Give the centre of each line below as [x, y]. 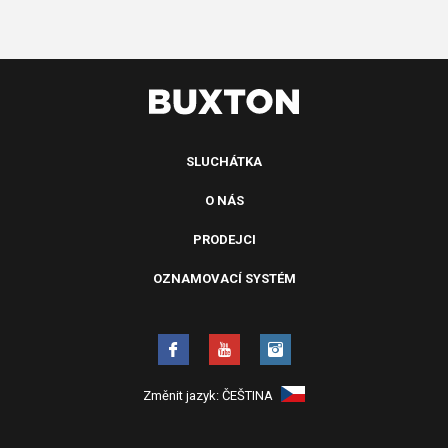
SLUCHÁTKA [224, 162]
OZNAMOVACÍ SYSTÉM [224, 279]
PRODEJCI [224, 240]
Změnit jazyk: [182, 396]
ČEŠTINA [249, 396]
